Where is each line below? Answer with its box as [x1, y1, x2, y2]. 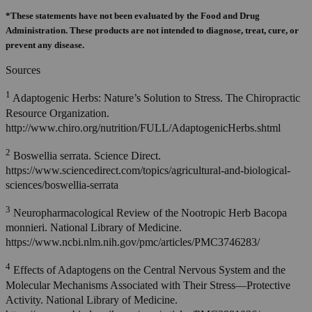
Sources [6, 64, 40, 77]
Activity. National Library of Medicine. [6, 293, 178, 306]
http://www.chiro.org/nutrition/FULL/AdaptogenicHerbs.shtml [6, 121, 281, 134]
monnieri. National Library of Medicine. [6, 221, 182, 234]
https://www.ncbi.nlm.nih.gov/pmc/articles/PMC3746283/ [6, 236, 260, 249]
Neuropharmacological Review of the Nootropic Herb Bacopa [10, 207, 287, 219]
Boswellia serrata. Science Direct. [10, 150, 161, 162]
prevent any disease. [6, 40, 84, 51]
